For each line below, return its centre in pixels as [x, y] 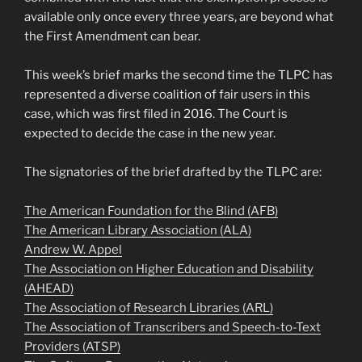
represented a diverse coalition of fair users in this [167, 95]
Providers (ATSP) [72, 347]
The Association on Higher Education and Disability [169, 269]
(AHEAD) [49, 289]
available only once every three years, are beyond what [179, 17]
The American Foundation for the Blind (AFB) [151, 211]
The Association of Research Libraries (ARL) [149, 308]
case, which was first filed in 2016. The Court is [156, 114]
